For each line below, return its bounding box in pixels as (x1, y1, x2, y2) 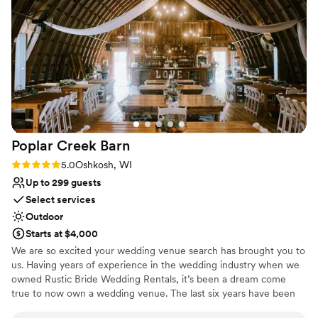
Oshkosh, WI (75, 159, 132, 171)
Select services (26, 194, 96, 206)
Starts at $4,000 (26, 228, 98, 240)
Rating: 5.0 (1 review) (11, 158, 104, 170)
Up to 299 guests (26, 177, 102, 189)
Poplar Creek (11, 137, 97, 155)
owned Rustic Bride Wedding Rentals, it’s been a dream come (11, 273, 286, 285)
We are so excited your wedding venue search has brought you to (11, 245, 305, 257)
